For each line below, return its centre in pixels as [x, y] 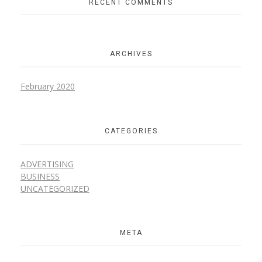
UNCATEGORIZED [55, 188]
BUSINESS [40, 176]
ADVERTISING [47, 164]
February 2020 [48, 87]
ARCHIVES [131, 54]
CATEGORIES [131, 131]
